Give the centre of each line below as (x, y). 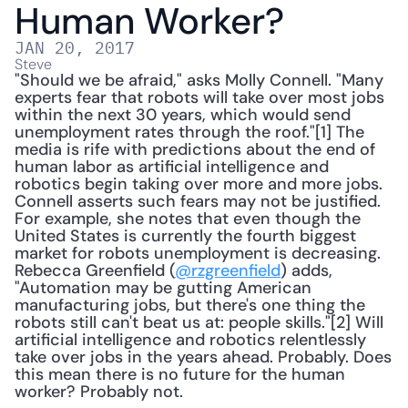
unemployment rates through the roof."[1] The (189, 132)
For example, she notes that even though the (188, 219)
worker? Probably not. (101, 392)
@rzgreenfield (228, 270)
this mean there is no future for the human (180, 374)
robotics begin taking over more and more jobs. (199, 184)
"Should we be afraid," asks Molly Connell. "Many (199, 80)
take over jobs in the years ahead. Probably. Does (203, 357)
